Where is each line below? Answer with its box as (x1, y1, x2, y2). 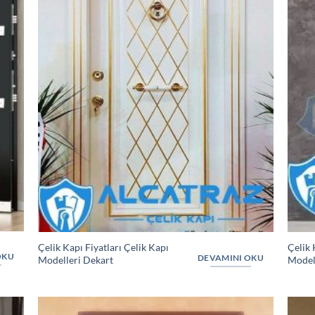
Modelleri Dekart (37, 254, 113, 266)
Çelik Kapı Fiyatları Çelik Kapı (37, 241, 169, 254)
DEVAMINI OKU (197, 252, 264, 262)
